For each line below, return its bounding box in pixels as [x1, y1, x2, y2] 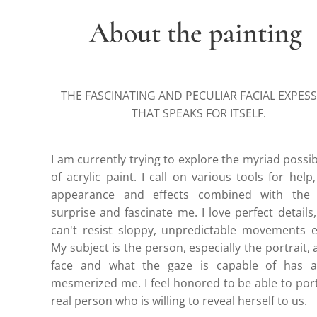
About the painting [88, 15, 309, 50]
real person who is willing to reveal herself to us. [51, 292, 307, 309]
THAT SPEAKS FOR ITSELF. [131, 105, 266, 121]
